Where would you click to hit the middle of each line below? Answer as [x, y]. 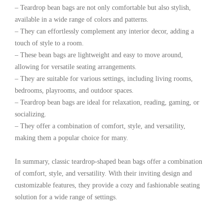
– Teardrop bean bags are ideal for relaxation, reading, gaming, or [107, 102]
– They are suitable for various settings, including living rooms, [104, 78]
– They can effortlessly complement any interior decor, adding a [104, 31]
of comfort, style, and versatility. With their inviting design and [103, 173]
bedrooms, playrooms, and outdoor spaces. [74, 90]
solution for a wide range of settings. [66, 197]
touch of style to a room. [49, 43]
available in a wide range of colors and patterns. [82, 19]
